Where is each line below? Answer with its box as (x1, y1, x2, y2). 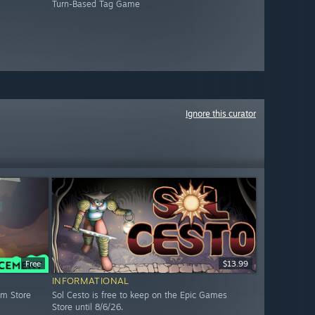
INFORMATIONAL (51, 275, 129, 287)
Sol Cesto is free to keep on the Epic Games (51, 290, 227, 301)
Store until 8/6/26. (51, 302, 123, 313)
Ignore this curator (186, 108, 256, 119)
